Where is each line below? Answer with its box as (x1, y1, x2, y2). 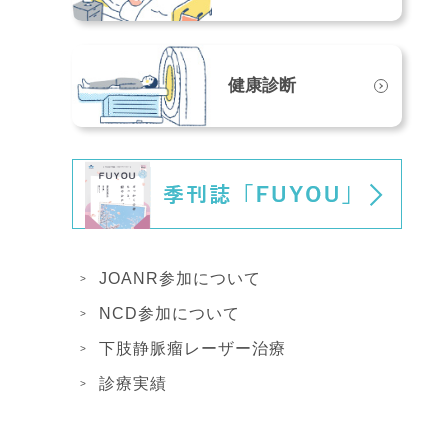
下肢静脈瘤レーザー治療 (99, 340, 286, 358)
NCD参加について (99, 305, 240, 323)
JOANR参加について (99, 270, 261, 288)
